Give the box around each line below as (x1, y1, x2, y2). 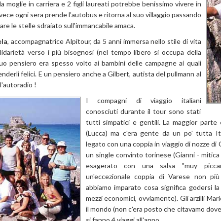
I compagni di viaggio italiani (85, 96, 201, 105)
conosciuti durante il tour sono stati (85, 107, 201, 115)
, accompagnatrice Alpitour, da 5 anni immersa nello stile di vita (7, 37, 201, 45)
